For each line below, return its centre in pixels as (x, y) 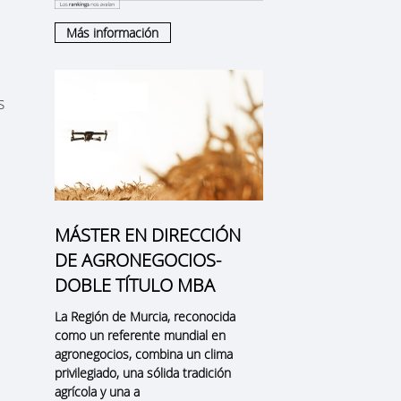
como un (81, 336)
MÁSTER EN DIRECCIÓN (147, 235)
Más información (113, 32)
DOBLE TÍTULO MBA (134, 286)
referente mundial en (166, 336)
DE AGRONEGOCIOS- (137, 260)
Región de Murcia (119, 317)
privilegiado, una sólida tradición (142, 373)
